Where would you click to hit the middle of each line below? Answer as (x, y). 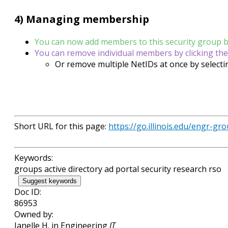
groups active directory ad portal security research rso (118, 169)
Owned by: (34, 215)
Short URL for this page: (61, 126)
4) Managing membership (82, 19)
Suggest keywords (50, 181)
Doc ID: (28, 192)
